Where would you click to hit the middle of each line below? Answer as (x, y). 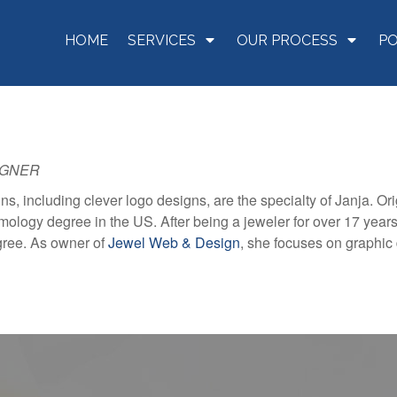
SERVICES (162, 40)
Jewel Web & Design (174, 242)
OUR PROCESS (287, 40)
